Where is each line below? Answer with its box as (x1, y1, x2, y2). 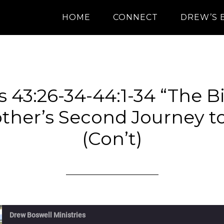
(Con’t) (82, 127, 142, 149)
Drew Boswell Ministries (9, 211, 85, 219)
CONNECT (113, 12, 158, 22)
